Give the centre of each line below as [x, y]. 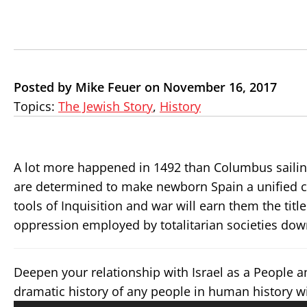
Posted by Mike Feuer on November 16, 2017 [145, 87]
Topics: [36, 106]
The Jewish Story [106, 106]
